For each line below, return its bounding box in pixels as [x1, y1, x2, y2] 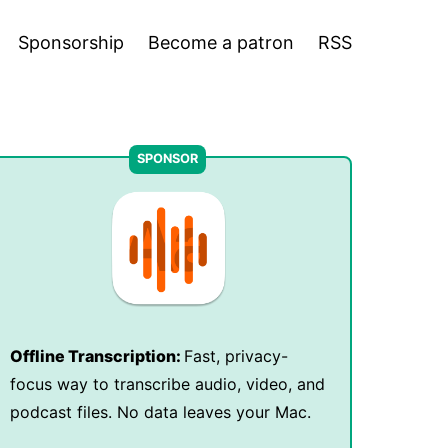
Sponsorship [18, 31, 124, 53]
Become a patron [148, 31, 294, 53]
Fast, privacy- [183, 346, 288, 366]
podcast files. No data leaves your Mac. [9, 402, 311, 422]
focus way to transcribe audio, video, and [9, 374, 325, 394]
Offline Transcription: [9, 346, 184, 366]
